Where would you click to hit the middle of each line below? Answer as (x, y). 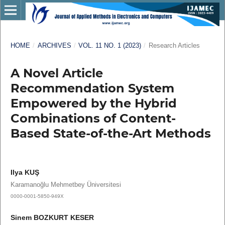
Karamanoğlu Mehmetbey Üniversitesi (66, 184)
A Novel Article (57, 73)
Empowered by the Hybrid (93, 103)
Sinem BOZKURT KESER (52, 217)
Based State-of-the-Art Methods (110, 133)
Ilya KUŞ (25, 172)
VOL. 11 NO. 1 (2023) (110, 45)
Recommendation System (92, 88)
